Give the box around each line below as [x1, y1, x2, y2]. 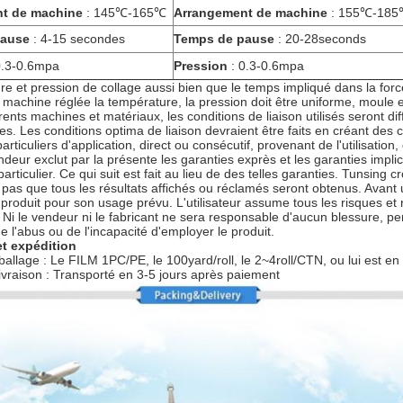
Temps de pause [174, 31, 274, 46]
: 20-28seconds [274, 31, 366, 46]
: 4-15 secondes [30, 31, 125, 46]
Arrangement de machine [174, 5, 327, 20]
